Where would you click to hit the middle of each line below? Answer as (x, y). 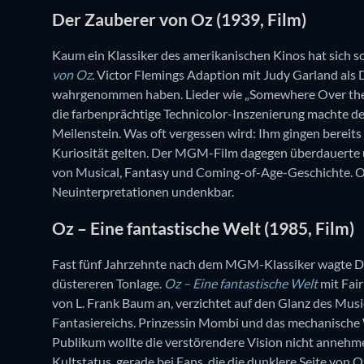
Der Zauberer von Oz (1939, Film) (179, 19)
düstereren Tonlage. (108, 283)
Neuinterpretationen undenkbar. (143, 192)
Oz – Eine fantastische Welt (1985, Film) (203, 227)
